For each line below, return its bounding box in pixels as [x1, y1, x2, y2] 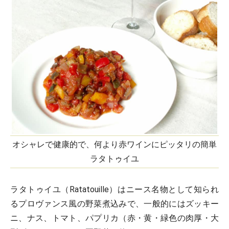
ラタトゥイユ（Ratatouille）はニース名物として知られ [10, 185, 219, 194]
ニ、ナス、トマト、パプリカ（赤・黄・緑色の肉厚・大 [10, 213, 219, 223]
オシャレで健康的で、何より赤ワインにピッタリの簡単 [12, 140, 217, 149]
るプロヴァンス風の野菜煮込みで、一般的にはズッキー [10, 199, 219, 209]
